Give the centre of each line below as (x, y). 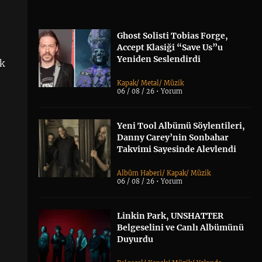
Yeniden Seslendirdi (159, 59)
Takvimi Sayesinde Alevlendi (177, 149)
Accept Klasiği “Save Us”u (170, 48)
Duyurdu (135, 239)
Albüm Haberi (140, 173)
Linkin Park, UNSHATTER (170, 216)
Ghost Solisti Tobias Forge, (173, 36)
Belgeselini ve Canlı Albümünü (181, 228)
